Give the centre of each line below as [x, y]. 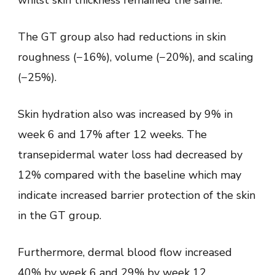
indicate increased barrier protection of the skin [137, 195]
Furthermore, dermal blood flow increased [125, 252]
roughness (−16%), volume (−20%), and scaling [136, 57]
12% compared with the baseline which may [130, 175]
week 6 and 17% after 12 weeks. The [112, 134]
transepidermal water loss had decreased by [130, 154]
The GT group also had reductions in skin [122, 37]
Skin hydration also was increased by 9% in [125, 114]
